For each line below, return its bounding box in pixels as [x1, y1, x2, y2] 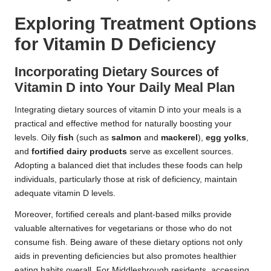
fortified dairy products [31, 146, 127, 156]
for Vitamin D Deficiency [15, 34, 216, 54]
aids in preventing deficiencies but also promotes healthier [15, 251, 237, 261]
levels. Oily [15, 132, 58, 142]
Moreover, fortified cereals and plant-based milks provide [15, 209, 232, 219]
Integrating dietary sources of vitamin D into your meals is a [15, 105, 241, 114]
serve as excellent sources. [127, 146, 233, 156]
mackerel [161, 132, 198, 142]
